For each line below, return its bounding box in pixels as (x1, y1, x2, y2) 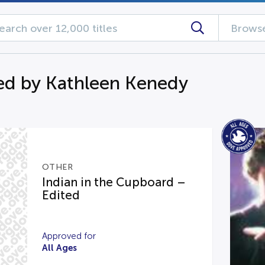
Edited (41, 189, 80, 202)
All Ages (41, 243, 77, 253)
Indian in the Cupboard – (41, 176, 186, 189)
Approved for (41, 231, 96, 241)
